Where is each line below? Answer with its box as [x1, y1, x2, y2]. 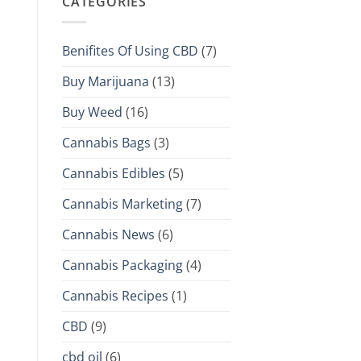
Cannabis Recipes [62, 286, 168, 305]
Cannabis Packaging [62, 255, 183, 274]
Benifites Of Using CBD [62, 41, 198, 60]
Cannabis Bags [62, 133, 151, 151]
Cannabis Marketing [62, 194, 183, 213]
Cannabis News [62, 225, 155, 243]
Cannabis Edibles [62, 164, 165, 182]
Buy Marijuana [62, 72, 149, 90]
